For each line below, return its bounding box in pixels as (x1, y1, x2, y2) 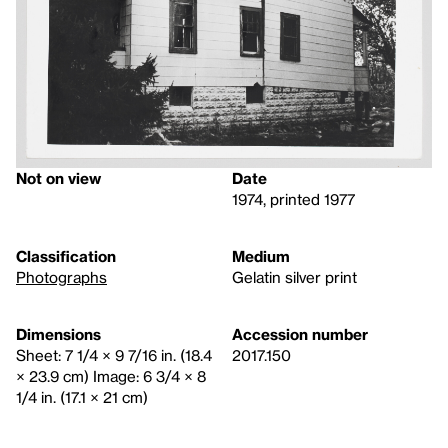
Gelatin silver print (232, 268, 357, 287)
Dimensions (16, 325, 101, 344)
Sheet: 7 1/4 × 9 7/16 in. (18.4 (16, 346, 212, 365)
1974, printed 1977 (232, 190, 355, 209)
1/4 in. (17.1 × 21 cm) (16, 388, 148, 407)
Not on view (16, 169, 101, 188)
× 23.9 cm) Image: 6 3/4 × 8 (16, 367, 206, 386)
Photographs (16, 268, 107, 287)
